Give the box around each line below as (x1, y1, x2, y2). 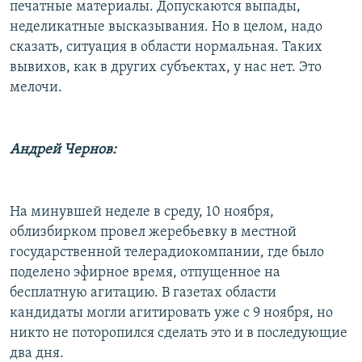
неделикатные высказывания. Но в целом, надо (10, 19, 322, 35)
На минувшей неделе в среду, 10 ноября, (10, 204, 274, 220)
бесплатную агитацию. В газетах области (10, 284, 276, 301)
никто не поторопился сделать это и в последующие (10, 325, 347, 341)
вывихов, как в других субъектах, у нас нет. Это (10, 59, 322, 75)
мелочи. (10, 79, 62, 95)
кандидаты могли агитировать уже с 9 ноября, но (10, 305, 333, 321)
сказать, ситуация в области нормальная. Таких (10, 39, 322, 55)
